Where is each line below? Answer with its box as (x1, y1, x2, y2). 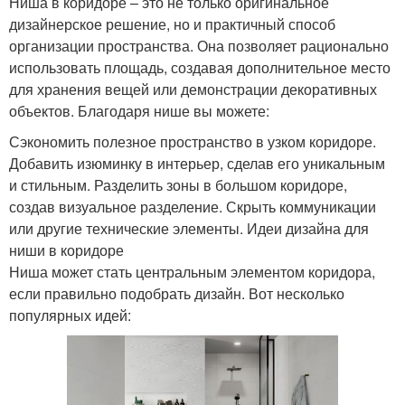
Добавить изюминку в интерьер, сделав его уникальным (9, 153, 385, 174)
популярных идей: (9, 305, 131, 326)
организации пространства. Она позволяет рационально (9, 35, 389, 57)
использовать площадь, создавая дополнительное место (9, 57, 391, 79)
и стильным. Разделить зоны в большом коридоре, (9, 174, 347, 196)
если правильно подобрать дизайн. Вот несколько (9, 283, 344, 305)
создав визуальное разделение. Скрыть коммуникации (9, 196, 376, 218)
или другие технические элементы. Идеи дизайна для (9, 218, 369, 240)
